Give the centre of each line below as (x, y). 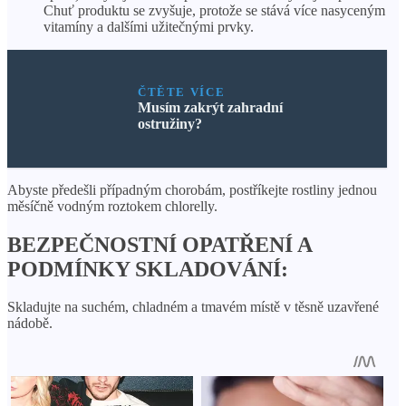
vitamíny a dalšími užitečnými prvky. (149, 26)
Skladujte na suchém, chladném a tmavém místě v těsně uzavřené (193, 307)
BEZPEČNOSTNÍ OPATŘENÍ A (159, 244)
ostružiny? (169, 123)
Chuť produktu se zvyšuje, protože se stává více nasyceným (214, 10)
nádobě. (30, 324)
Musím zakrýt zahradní (210, 107)
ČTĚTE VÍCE (181, 92)
